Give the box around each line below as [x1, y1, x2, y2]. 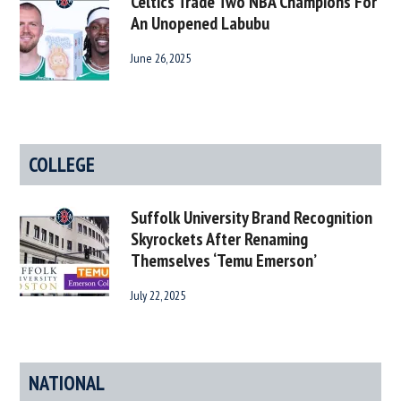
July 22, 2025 [131, 286, 186, 303]
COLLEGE [29, 150, 96, 177]
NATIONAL [29, 369, 106, 396]
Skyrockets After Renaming [131, 226, 309, 251]
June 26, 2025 [131, 49, 192, 66]
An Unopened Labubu [131, 11, 270, 35]
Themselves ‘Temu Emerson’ [131, 248, 318, 272]
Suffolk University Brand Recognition [131, 205, 373, 229]
